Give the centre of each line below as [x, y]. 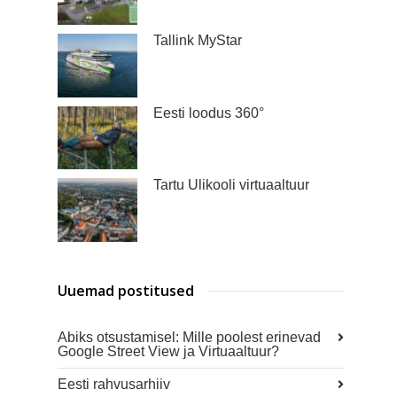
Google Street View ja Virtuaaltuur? [168, 352]
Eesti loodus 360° [209, 113]
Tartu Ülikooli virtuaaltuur [231, 185]
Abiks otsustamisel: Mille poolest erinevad [189, 338]
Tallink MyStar [198, 40]
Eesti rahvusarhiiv [114, 385]
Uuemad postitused [126, 291]
